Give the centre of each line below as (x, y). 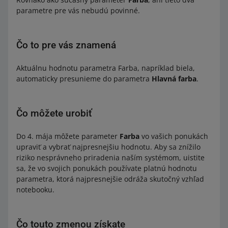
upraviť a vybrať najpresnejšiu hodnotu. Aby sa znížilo (108, 147)
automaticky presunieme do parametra (84, 79)
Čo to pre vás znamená (66, 45)
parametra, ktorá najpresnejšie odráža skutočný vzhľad (110, 179)
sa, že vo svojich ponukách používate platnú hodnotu (107, 168)
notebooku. (35, 190)
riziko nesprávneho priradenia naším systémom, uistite (110, 158)
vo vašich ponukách (174, 136)
